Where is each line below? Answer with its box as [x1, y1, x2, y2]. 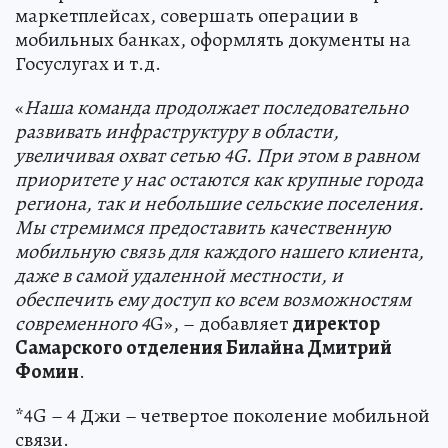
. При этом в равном [246, 142, 419, 170]
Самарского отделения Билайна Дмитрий [15, 334, 392, 362]
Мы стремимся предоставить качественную [15, 214, 391, 242]
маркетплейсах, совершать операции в [15, 2, 358, 30]
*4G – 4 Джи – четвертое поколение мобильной [15, 402, 430, 430]
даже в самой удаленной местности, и [15, 262, 343, 290]
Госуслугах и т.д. [15, 50, 161, 78]
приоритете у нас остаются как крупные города [15, 166, 423, 194]
